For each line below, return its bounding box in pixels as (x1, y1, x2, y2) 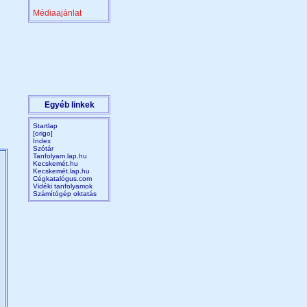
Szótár (33, 145, 53, 152)
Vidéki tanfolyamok (33, 182, 93, 190)
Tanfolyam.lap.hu (33, 152, 87, 160)
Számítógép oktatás (33, 190, 97, 197)
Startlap (33, 122, 58, 130)
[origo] (33, 130, 53, 137)
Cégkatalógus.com (33, 175, 92, 182)
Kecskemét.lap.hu (33, 167, 90, 175)
